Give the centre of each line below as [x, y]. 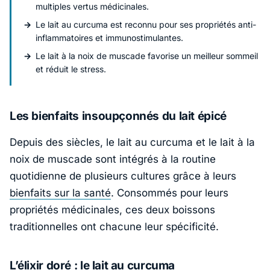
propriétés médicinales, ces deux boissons [112, 210]
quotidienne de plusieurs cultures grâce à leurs [123, 176]
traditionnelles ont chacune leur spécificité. [114, 227]
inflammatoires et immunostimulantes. [109, 38]
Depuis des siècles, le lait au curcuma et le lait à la [132, 143]
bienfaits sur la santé [60, 193]
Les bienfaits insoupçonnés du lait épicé [118, 116]
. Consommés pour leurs [170, 193]
